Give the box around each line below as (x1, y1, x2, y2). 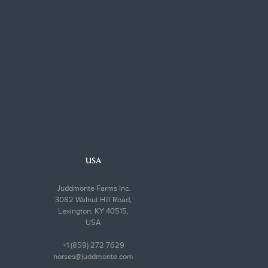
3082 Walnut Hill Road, (55, 194, 132, 205)
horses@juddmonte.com (53, 251, 133, 261)
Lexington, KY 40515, (58, 206, 129, 216)
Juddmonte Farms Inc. (56, 183, 130, 193)
